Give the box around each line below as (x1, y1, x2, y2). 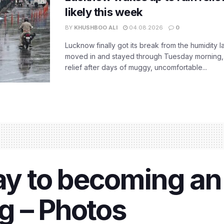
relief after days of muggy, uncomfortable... (65, 62, 207, 71)
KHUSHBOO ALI (74, 23, 117, 31)
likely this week (65, 5, 142, 18)
